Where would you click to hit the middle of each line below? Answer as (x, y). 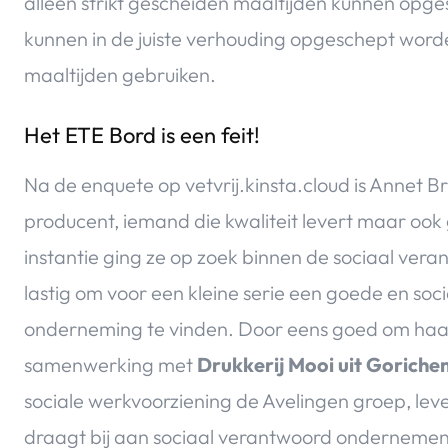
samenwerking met (110, 365)
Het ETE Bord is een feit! (142, 135)
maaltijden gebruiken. (120, 75)
